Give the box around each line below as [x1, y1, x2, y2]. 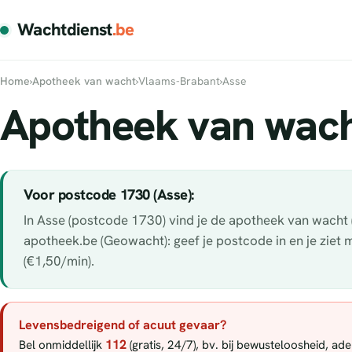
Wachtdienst [17, 18, 112, 41]
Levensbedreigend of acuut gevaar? [19, 316, 226, 333]
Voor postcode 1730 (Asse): [24, 185, 195, 204]
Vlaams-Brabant [138, 74, 220, 88]
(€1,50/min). [24, 251, 94, 269]
